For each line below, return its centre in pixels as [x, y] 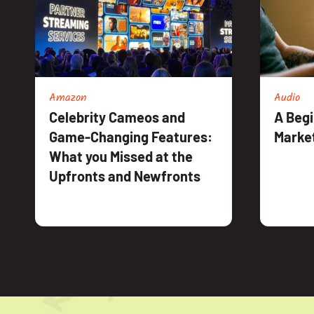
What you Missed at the [121, 156]
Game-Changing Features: [131, 136]
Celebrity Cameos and [117, 117]
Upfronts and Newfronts [125, 176]
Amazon [68, 98]
